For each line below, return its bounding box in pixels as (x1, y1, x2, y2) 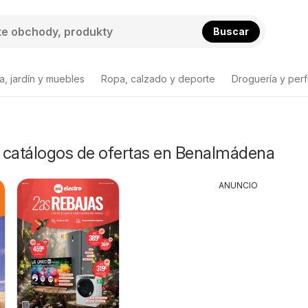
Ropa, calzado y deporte (101, 73, 215, 85)
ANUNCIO (219, 180, 258, 190)
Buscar (212, 25, 249, 37)
